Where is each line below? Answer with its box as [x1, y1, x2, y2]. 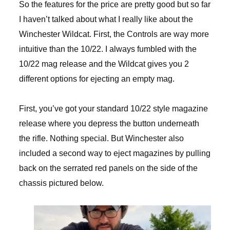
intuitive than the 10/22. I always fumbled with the [18, 45, 197, 54]
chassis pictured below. [18, 179, 104, 188]
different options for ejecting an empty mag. [18, 74, 175, 84]
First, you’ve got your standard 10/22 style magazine [18, 104, 208, 113]
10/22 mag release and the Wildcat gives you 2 [18, 60, 189, 69]
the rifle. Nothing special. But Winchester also [18, 134, 184, 143]
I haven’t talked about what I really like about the [18, 15, 193, 24]
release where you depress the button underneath [18, 119, 199, 128]
